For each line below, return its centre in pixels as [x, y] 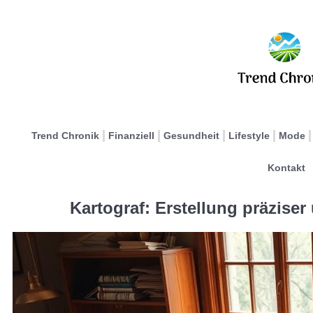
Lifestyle [249, 136]
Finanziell [131, 136]
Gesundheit [191, 136]
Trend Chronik [65, 136]
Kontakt [286, 168]
